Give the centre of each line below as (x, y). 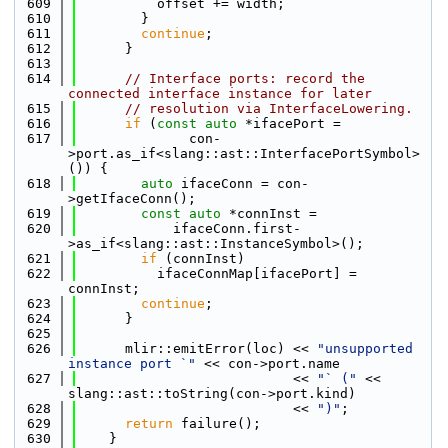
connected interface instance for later (220, 93)
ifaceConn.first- (189, 228)
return (149, 423)
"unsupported (365, 348)
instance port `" (132, 363)
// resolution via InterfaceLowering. (269, 108)
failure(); (217, 423)
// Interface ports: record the (245, 78)
